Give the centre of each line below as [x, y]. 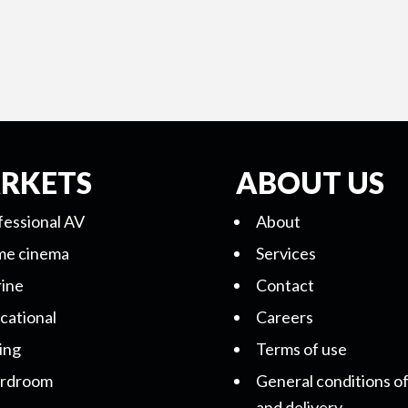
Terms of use [302, 349]
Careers [285, 317]
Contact [286, 286]
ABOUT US [311, 183]
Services [286, 254]
